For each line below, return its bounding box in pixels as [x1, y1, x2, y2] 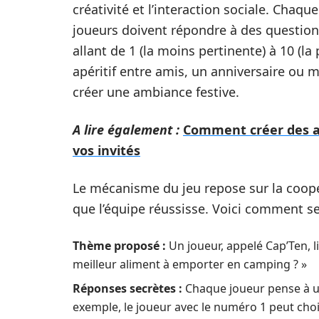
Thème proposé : [73, 238, 166, 253]
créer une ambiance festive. [73, 83, 239, 100]
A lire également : [73, 121, 179, 138]
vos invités [73, 142, 140, 159]
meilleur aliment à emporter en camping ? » [73, 256, 307, 272]
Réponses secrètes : [73, 281, 182, 296]
